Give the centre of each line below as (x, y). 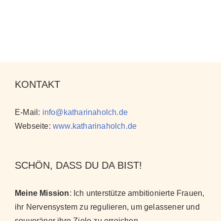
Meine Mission (42, 193)
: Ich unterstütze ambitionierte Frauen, (137, 193)
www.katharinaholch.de (95, 126)
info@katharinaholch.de (85, 112)
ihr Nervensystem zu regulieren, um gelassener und (107, 207)
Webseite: (34, 126)
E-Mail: (29, 112)
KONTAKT (37, 84)
